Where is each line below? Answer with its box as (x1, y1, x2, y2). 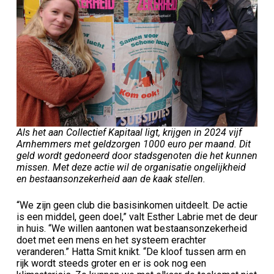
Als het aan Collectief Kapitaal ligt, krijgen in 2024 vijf (16, 126, 242, 138)
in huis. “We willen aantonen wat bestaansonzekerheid (16, 222, 247, 234)
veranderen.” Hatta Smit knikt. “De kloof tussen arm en (16, 245, 246, 257)
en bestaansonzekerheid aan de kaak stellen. (16, 172, 206, 185)
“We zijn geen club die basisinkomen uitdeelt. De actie (16, 199, 248, 211)
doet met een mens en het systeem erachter (16, 234, 206, 246)
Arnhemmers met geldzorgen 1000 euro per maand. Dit (16, 138, 251, 150)
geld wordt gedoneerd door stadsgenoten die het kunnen (16, 149, 257, 161)
